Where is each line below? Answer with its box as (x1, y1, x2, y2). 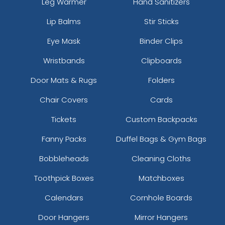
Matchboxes (138, 172, 184, 183)
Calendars (44, 192, 83, 203)
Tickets (51, 114, 76, 125)
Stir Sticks (144, 16, 179, 27)
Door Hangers (38, 211, 89, 222)
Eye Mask (47, 35, 80, 46)
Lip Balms (47, 16, 81, 27)
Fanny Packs (41, 133, 86, 144)
